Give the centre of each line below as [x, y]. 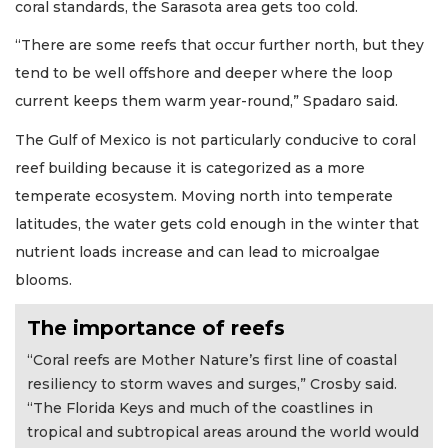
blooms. [45, 279]
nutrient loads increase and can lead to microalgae [197, 251]
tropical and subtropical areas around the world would [223, 432]
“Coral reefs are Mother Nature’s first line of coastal [212, 360]
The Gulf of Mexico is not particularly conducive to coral [215, 139]
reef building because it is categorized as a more [190, 167]
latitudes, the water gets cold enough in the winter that [217, 223]
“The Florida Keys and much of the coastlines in [200, 408]
